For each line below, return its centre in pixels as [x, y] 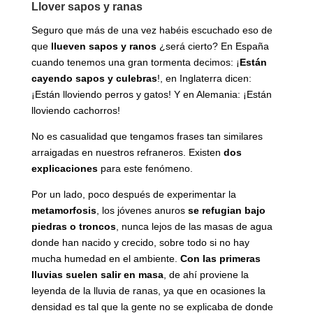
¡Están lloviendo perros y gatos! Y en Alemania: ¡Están [151, 95]
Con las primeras [220, 259]
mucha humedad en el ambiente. [105, 259]
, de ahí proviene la [206, 275]
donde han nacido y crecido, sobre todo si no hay [140, 243]
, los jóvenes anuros [142, 211]
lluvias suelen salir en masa [97, 275]
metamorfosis [64, 211]
